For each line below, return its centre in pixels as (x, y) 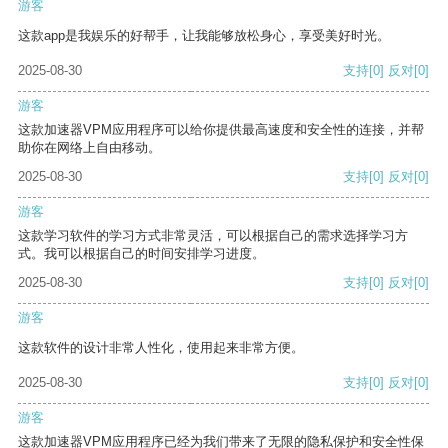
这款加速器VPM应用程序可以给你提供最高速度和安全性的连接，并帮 (221, 130)
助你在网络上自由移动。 (89, 148)
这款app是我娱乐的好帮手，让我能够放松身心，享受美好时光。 (204, 36)
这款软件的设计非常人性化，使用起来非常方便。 (161, 348)
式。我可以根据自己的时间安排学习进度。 (141, 254)
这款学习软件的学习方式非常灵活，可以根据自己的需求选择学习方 (213, 236)
